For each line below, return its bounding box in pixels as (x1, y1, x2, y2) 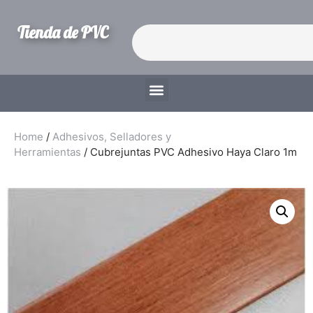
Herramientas (14, 145, 81, 159)
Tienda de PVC (17, 22, 108, 43)
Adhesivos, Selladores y (52, 130, 171, 143)
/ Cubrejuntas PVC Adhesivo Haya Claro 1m (81, 145, 297, 159)
